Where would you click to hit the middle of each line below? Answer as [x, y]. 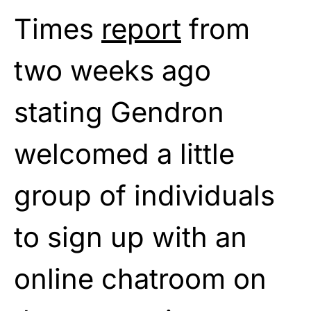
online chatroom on [140, 278]
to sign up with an [131, 237]
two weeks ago [112, 70]
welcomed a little [124, 153]
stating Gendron [119, 112]
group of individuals [144, 195]
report [141, 28]
